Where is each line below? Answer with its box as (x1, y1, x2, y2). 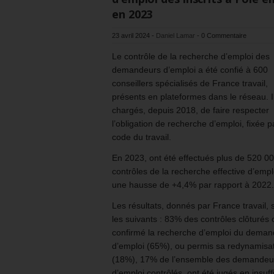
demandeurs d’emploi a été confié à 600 (112, 65, 268, 75)
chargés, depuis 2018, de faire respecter (112, 105, 269, 116)
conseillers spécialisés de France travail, (112, 78, 268, 89)
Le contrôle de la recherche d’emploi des (112, 51, 270, 62)
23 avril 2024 (112, 32, 150, 40)
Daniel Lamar (156, 32, 195, 40)
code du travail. (112, 132, 171, 143)
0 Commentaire (201, 32, 246, 40)
